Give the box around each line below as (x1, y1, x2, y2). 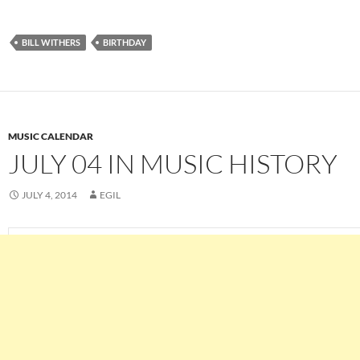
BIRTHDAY (103, 37, 146, 48)
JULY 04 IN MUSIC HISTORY (8, 147, 337, 181)
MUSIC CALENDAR (8, 130, 93, 143)
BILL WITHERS (22, 37, 80, 48)
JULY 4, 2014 (22, 189, 77, 202)
